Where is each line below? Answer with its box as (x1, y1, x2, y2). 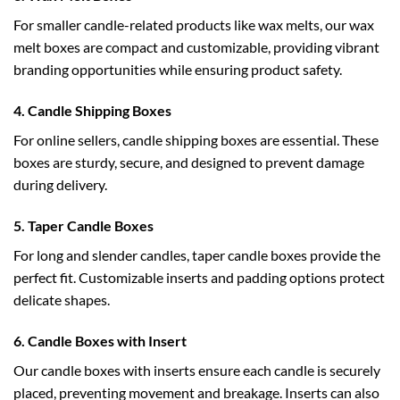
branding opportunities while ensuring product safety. (13, 61, 342, 79)
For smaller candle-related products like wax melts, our (13, 16, 349, 34)
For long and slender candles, (13, 246, 192, 263)
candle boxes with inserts (41, 361, 196, 379)
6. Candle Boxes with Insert (13, 331, 187, 349)
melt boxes (13, 38, 80, 56)
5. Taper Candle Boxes (13, 216, 154, 234)
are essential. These (257, 130, 379, 148)
